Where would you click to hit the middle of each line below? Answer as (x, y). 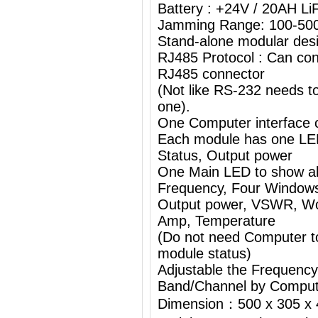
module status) (204, 253)
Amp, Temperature (216, 221)
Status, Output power (225, 155)
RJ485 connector (211, 74)
